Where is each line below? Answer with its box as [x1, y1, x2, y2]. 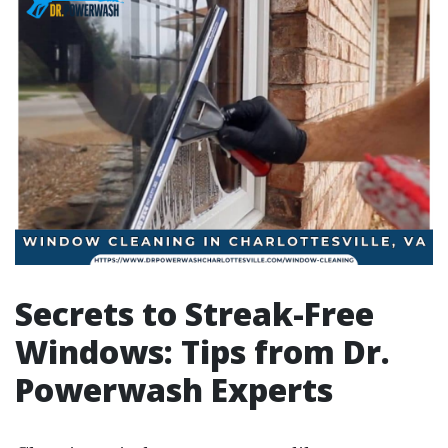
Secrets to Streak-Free [15, 292, 374, 335]
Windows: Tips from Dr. [15, 330, 390, 373]
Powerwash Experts [15, 368, 333, 411]
